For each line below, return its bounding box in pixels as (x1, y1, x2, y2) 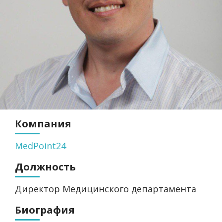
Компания (15, 117, 71, 130)
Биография (15, 203, 75, 217)
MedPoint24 (15, 140, 66, 152)
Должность (15, 160, 76, 173)
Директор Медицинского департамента (15, 183, 196, 195)
